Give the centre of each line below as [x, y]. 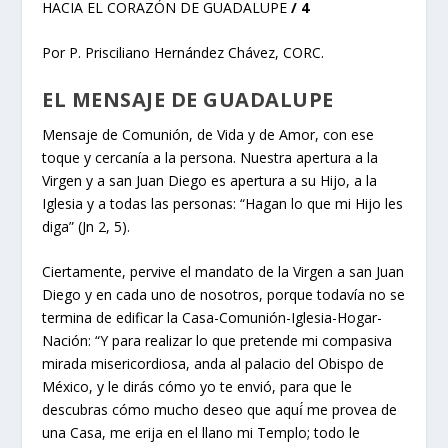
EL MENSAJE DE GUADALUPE [188, 99]
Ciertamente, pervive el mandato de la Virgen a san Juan [223, 272]
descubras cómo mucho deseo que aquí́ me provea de [220, 410]
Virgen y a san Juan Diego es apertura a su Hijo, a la [210, 180]
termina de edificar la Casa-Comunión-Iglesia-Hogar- [212, 318]
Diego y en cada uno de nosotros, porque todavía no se [224, 295]
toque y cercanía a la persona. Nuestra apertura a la [210, 157]
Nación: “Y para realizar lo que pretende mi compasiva [217, 341]
